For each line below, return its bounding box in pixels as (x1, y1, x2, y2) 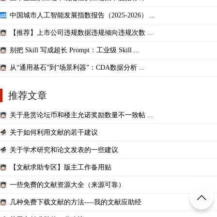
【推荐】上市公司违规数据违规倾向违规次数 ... (10, 29, 153, 37)
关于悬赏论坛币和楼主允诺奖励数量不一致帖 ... (10, 111, 153, 119)
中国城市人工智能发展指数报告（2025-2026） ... (10, 12, 155, 19)
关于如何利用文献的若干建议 (10, 129, 98, 137)
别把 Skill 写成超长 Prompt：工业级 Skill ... (10, 46, 139, 54)
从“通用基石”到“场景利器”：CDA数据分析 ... (10, 64, 145, 72)
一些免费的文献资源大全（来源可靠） (10, 181, 125, 189)
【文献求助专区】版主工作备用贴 (10, 164, 111, 171)
